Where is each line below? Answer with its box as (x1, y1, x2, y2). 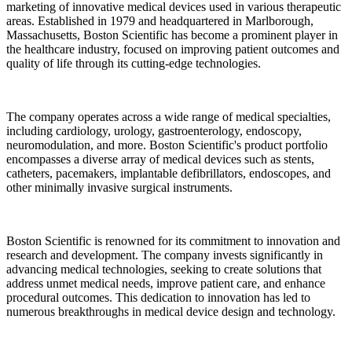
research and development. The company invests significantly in (6, 247, 323, 262)
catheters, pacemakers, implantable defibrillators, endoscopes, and (6, 166, 331, 180)
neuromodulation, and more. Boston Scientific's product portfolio (6, 137, 328, 152)
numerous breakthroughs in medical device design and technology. (6, 304, 335, 318)
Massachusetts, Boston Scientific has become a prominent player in (6, 27, 338, 42)
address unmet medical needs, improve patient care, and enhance (6, 276, 325, 290)
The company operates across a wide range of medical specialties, (6, 109, 331, 123)
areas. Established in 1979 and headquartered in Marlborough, (6, 13, 313, 27)
